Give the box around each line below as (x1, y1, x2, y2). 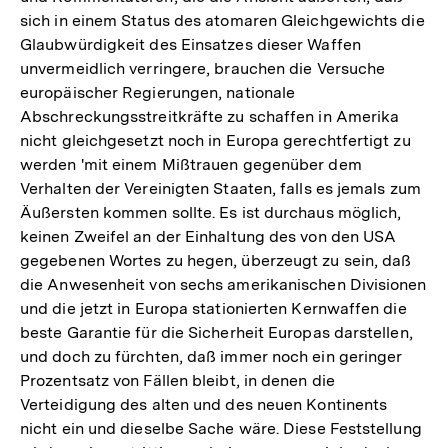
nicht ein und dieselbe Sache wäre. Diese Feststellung (20, 418, 422, 438)
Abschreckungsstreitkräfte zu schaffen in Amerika (20, 106, 400, 126)
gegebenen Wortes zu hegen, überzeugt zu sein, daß (20, 250, 412, 270)
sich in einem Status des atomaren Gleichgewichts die (20, 10, 425, 30)
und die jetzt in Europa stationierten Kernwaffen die (20, 298, 407, 318)
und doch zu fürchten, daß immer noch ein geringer (20, 346, 403, 366)
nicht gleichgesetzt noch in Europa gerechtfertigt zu (20, 130, 411, 150)
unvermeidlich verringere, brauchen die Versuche (20, 58, 386, 78)
